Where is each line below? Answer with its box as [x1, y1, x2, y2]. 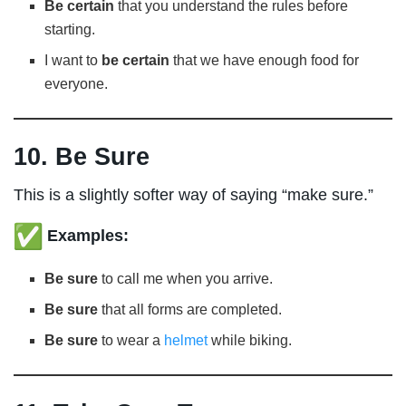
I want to [44, 53, 102, 69]
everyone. [44, 76, 109, 92]
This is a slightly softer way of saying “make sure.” [14, 186, 373, 205]
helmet [164, 333, 208, 349]
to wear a [98, 333, 165, 349]
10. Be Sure [14, 141, 150, 170]
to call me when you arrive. [98, 271, 274, 287]
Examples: [47, 227, 129, 246]
